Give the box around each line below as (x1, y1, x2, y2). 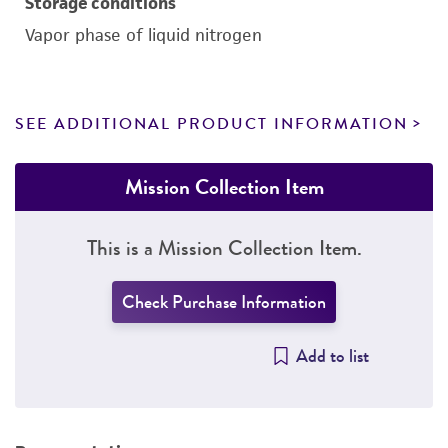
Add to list (295, 343, 369, 369)
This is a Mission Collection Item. (86, 232, 362, 263)
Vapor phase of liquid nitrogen (25, 24, 262, 46)
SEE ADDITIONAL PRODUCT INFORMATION (15, 112, 408, 136)
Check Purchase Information (122, 289, 326, 315)
